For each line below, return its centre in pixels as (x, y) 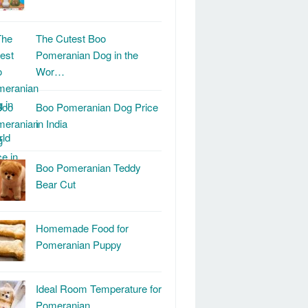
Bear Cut (56, 184)
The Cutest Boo (71, 38)
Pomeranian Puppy (79, 244)
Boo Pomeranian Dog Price (97, 107)
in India (52, 123)
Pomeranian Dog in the (87, 55)
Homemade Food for (82, 228)
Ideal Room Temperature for (99, 288)
